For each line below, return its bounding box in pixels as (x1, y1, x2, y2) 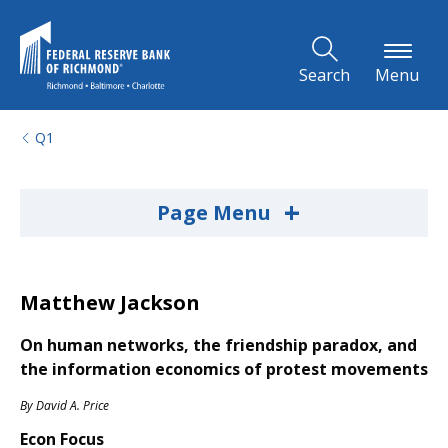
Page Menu (156, 199, 276, 226)
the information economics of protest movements (20, 358, 428, 380)
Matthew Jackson (20, 289, 200, 316)
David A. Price (36, 397, 109, 414)
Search (299, 64, 350, 86)
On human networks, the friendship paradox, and (20, 334, 417, 356)
